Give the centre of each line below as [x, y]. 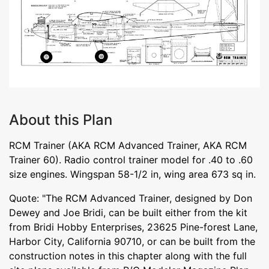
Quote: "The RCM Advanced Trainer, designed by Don [131, 198]
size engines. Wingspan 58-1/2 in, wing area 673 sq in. [132, 174]
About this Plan [61, 119]
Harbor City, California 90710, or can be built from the [132, 241]
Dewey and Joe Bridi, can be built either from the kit [128, 212]
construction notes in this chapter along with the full [128, 255]
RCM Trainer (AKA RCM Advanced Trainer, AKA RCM [128, 145]
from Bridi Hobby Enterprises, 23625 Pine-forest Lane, [133, 227]
